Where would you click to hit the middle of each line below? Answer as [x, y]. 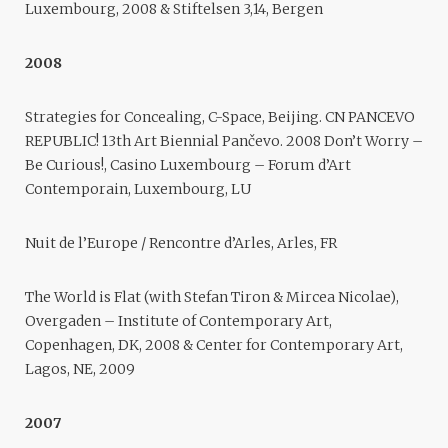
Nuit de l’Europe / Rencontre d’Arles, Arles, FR [181, 243]
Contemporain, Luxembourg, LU [138, 189]
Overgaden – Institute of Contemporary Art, [178, 321]
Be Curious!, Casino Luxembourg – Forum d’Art [188, 165]
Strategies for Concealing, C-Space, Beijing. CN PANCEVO [220, 117]
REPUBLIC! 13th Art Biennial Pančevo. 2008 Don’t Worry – [224, 141]
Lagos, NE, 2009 [80, 369]
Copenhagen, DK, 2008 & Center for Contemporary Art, [214, 345]
